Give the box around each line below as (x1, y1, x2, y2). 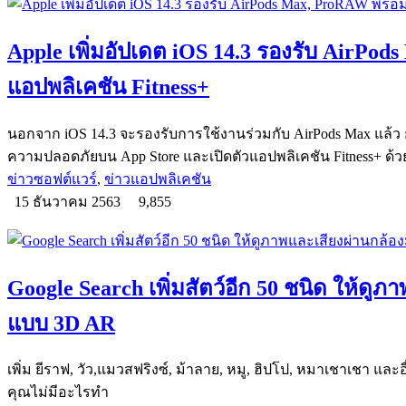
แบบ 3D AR (7, 311, 115, 335)
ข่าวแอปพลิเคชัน (104, 170, 211, 187)
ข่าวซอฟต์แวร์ (7, 170, 97, 187)
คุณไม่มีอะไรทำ (7, 384, 109, 401)
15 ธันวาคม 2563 (7, 193, 131, 209)
